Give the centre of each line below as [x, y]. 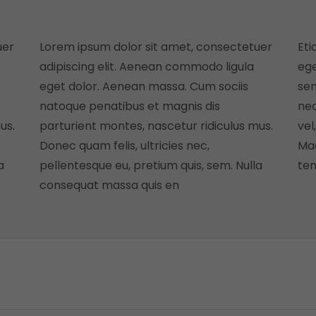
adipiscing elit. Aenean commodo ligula [147, 67]
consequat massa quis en [109, 185]
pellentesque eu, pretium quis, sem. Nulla [151, 165]
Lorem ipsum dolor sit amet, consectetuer [156, 47]
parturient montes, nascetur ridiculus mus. [156, 126]
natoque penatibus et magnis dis [130, 106]
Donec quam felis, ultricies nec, [124, 146]
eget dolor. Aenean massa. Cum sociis [144, 86]
